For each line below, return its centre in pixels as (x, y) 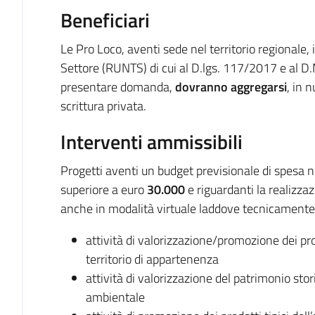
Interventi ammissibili (151, 142)
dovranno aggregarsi (231, 87)
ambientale (115, 297)
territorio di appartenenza (152, 259)
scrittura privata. (103, 106)
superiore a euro (103, 189)
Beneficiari (105, 20)
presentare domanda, (117, 87)
